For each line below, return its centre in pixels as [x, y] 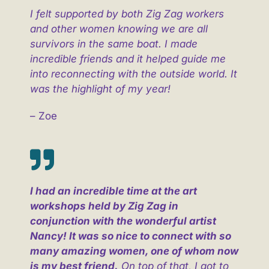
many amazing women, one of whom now [134, 251]
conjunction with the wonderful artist [123, 221]
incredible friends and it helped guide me [128, 59]
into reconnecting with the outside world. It [133, 74]
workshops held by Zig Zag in [104, 206]
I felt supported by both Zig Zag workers [127, 14]
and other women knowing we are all [119, 29]
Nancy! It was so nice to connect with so [130, 236]
